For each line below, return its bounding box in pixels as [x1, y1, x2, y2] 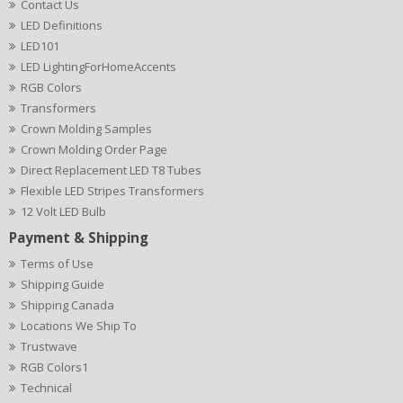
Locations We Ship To [21, 318, 137, 334]
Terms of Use [21, 255, 94, 272]
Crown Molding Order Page [21, 141, 167, 157]
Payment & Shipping [9, 228, 148, 246]
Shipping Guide [21, 276, 104, 292]
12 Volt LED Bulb [21, 203, 106, 219]
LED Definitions [21, 17, 103, 33]
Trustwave [21, 338, 77, 354]
